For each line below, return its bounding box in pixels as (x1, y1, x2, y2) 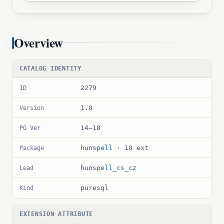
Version (19, 104, 44, 111)
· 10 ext (112, 143, 148, 151)
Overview (14, 33, 63, 52)
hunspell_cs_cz (80, 163, 136, 171)
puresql (80, 184, 108, 191)
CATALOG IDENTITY (19, 65, 81, 72)
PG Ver (19, 124, 40, 131)
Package (19, 144, 44, 151)
